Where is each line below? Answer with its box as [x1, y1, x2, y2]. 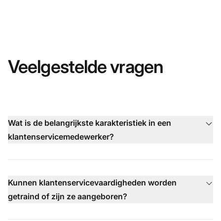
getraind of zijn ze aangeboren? [8, 191, 127, 201]
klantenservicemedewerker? [8, 131, 114, 142]
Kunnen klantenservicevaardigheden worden [8, 177, 177, 187]
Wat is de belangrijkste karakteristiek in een [8, 117, 171, 128]
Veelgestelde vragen [8, 55, 163, 77]
